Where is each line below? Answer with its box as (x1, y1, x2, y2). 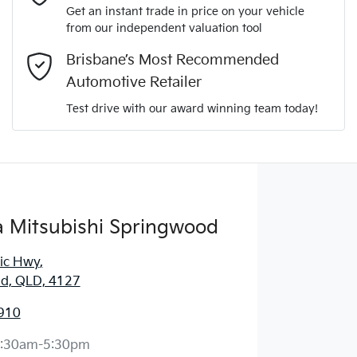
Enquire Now (129, 158, 227, 178)
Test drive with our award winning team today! (66, 101, 318, 116)
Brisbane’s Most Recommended (66, 51, 279, 69)
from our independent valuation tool (66, 21, 262, 35)
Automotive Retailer (66, 73, 202, 91)
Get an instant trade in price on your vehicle (66, 4, 304, 18)
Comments (25, 22, 84, 36)
